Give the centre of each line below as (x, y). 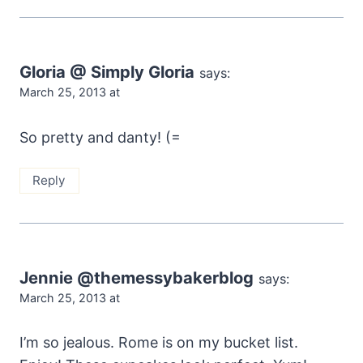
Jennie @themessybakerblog (137, 277)
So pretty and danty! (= (100, 137)
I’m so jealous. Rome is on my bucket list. (159, 343)
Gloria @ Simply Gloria (107, 72)
